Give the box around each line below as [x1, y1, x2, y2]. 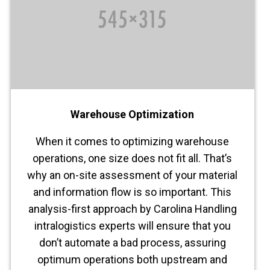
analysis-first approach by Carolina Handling [28, 202, 237, 216]
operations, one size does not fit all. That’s [33, 152, 233, 165]
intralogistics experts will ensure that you [34, 219, 231, 233]
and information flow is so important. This [33, 186, 232, 199]
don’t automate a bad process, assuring [39, 236, 226, 250]
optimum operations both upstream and [37, 253, 228, 266]
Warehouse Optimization [71, 108, 195, 121]
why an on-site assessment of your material [27, 169, 238, 182]
